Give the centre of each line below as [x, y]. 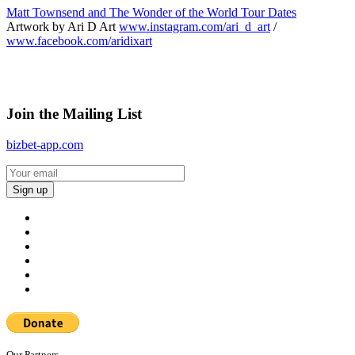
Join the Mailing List [74, 114]
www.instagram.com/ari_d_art [195, 26]
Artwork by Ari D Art [63, 26]
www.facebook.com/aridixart [79, 40]
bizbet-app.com [45, 144]
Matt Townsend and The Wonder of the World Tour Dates [151, 12]
